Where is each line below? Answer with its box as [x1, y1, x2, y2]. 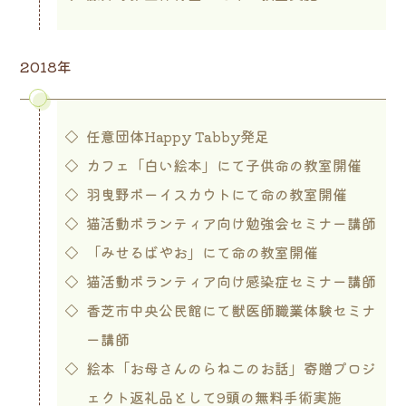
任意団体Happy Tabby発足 [85, 124, 269, 147]
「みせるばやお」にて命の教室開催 [85, 240, 318, 263]
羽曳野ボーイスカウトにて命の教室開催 [85, 182, 347, 205]
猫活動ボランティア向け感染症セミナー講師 [85, 269, 376, 292]
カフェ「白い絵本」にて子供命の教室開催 [85, 153, 362, 176]
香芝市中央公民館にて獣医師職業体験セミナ [85, 298, 376, 321]
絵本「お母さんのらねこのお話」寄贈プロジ [85, 356, 376, 379]
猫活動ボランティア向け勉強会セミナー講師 [85, 211, 376, 234]
